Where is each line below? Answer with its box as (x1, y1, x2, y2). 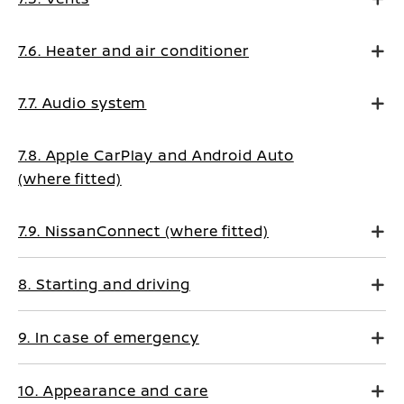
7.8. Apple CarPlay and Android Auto (18, 145, 294, 165)
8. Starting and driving (18, 274, 190, 294)
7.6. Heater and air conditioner (18, 41, 249, 60)
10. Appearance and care (18, 381, 208, 400)
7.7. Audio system (18, 93, 147, 113)
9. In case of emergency (18, 327, 199, 347)
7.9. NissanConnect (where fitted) (18, 221, 269, 241)
